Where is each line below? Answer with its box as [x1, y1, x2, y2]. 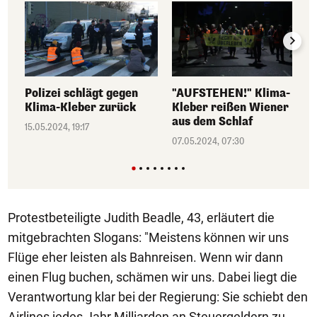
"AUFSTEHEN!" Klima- [172, 85, 290, 100]
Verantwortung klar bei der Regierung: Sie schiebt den [8, 289, 308, 304]
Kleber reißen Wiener [172, 99, 289, 115]
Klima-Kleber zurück [25, 99, 136, 115]
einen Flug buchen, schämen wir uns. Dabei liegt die [8, 269, 297, 284]
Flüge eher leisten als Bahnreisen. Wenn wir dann [8, 249, 283, 265]
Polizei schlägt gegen [25, 85, 138, 100]
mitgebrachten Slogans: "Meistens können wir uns [8, 229, 289, 245]
